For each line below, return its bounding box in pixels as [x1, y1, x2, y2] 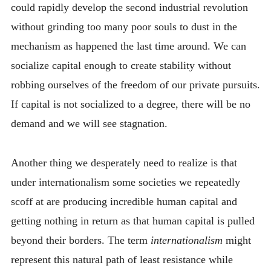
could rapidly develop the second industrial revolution [10, 1, 248, 14]
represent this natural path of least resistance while [10, 253, 233, 266]
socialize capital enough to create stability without [10, 59, 231, 72]
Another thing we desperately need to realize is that [10, 156, 237, 169]
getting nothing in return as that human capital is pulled [10, 214, 255, 227]
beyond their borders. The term [10, 233, 151, 246]
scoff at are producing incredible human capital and [10, 195, 237, 207]
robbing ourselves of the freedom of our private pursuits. [10, 79, 260, 91]
